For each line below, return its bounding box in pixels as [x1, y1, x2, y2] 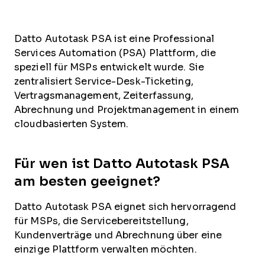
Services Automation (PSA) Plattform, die [14, 48, 216, 58]
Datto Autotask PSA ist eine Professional [14, 34, 214, 44]
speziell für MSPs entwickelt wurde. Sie [14, 62, 204, 72]
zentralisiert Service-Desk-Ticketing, [14, 76, 193, 86]
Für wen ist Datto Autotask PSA [14, 156, 230, 171]
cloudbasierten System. [14, 119, 129, 129]
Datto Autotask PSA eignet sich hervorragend [14, 202, 237, 212]
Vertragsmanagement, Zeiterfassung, [14, 91, 194, 101]
